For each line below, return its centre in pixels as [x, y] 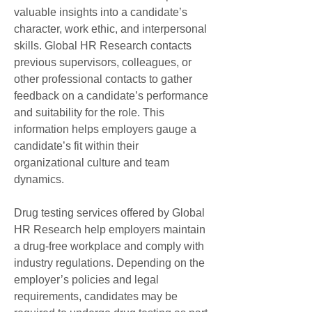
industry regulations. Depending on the [109, 263]
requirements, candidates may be [96, 296]
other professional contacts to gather [103, 79]
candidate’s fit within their [76, 146]
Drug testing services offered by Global [109, 213]
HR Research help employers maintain [110, 229]
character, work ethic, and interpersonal [110, 29]
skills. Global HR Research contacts [103, 46]
